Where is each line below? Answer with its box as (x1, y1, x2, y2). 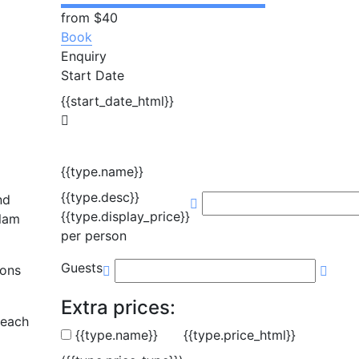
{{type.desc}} (61, 189, 139, 206)
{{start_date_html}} (61, 93, 174, 110)
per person (61, 228, 127, 244)
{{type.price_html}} (184, 327, 296, 344)
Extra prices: (61, 296, 175, 320)
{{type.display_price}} (61, 208, 190, 225)
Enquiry (61, 48, 107, 65)
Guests (61, 260, 103, 276)
